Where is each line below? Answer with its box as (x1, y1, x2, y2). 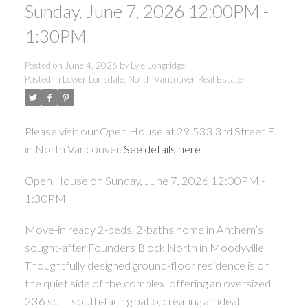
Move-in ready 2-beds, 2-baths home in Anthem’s (24, 223, 263, 236)
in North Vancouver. (24, 142, 124, 155)
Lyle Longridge (130, 59, 185, 71)
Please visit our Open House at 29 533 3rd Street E (24, 124, 274, 137)
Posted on (24, 59, 65, 71)
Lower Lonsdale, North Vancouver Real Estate (62, 73, 243, 85)
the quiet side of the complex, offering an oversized (24, 276, 271, 290)
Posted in (24, 73, 60, 85)
